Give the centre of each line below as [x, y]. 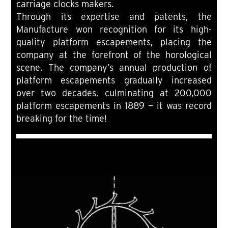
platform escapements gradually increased [114, 80]
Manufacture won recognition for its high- [114, 30]
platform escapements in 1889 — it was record [114, 106]
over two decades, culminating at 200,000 [114, 93]
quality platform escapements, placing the [114, 42]
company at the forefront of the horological [114, 55]
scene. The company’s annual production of [114, 68]
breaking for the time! [62, 119]
